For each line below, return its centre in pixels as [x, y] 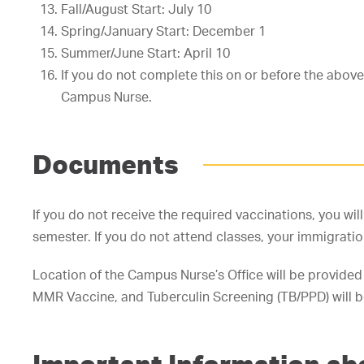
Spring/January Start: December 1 [163, 31]
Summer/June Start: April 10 [145, 53]
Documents [106, 164]
